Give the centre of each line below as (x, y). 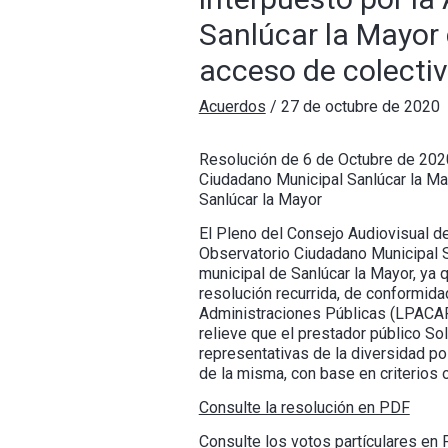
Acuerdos (232, 107)
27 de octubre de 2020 (360, 107)
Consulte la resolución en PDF (304, 408)
